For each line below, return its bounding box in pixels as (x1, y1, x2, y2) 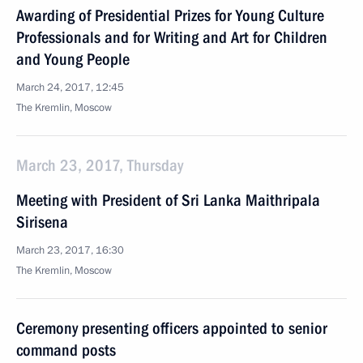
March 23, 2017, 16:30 (16, 243, 124, 258)
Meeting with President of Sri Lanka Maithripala (16, 190, 320, 210)
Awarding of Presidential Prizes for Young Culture (16, 6, 324, 25)
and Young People (16, 49, 130, 69)
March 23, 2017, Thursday (16, 156, 183, 175)
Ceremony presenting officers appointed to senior (16, 318, 327, 338)
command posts (16, 340, 116, 360)
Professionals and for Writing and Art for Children (16, 28, 327, 47)
